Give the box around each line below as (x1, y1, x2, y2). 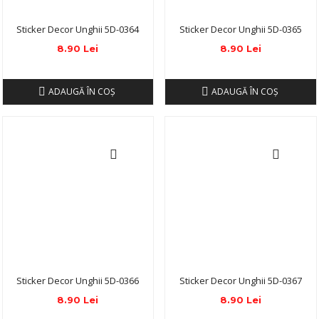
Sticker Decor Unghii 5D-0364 (16, 23, 140, 36)
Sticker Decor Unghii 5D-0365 (179, 23, 303, 36)
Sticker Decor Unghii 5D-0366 (16, 274, 140, 288)
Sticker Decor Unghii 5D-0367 (179, 274, 303, 288)
